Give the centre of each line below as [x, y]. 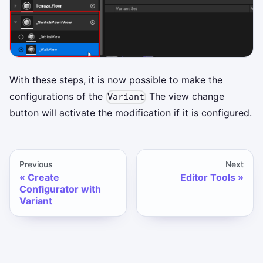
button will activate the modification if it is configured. [131, 113]
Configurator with [60, 189]
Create [43, 178]
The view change [186, 96]
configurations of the [58, 96]
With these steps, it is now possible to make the [116, 80]
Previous [36, 164]
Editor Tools [208, 178]
